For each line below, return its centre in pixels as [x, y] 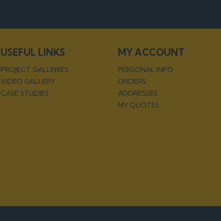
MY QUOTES [138, 105]
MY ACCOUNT [151, 52]
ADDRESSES [138, 93]
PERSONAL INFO [145, 69]
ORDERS [132, 81]
